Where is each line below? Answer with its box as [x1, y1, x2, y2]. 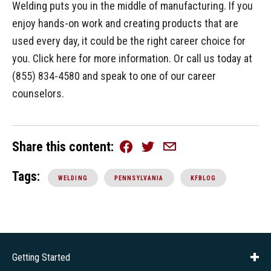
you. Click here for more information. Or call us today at [12, 52, 252, 65]
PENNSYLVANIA [114, 174, 164, 181]
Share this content [12, 139, 111, 154]
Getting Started [12, 251, 70, 263]
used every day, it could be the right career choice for [12, 34, 246, 48]
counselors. [12, 87, 67, 100]
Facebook [119, 145, 153, 155]
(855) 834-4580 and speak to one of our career [12, 70, 216, 83]
